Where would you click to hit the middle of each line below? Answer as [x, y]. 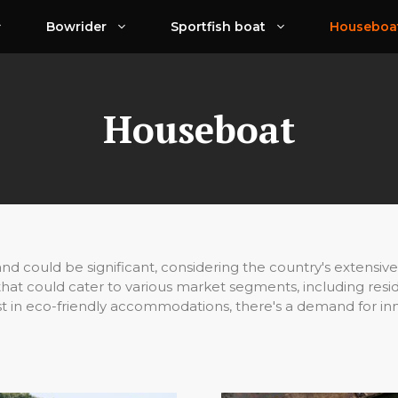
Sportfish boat [218, 27]
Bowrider [76, 27]
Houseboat [199, 129]
